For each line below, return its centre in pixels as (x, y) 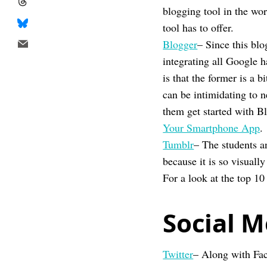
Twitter (178, 254)
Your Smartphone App (212, 128)
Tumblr (178, 144)
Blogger (180, 44)
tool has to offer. (198, 27)
